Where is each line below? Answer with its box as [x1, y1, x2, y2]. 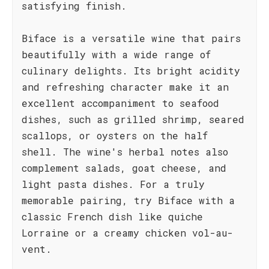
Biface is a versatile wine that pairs [22, 32, 241, 44]
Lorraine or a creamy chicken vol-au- [22, 226, 233, 239]
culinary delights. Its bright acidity [22, 64, 240, 77]
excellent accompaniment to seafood [22, 97, 219, 109]
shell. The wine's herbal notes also [22, 145, 228, 158]
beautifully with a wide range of [22, 48, 211, 61]
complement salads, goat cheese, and [22, 162, 226, 174]
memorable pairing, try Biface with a [22, 194, 235, 207]
